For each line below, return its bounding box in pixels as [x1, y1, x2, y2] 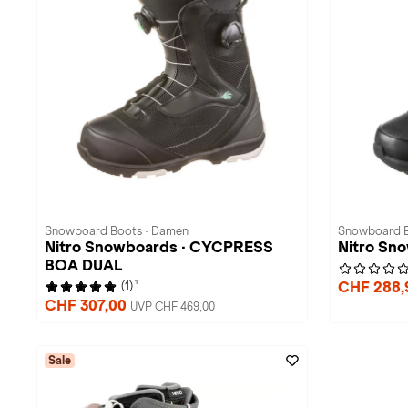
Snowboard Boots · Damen [45, 225, 189, 238]
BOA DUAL [45, 257, 122, 274]
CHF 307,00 [45, 297, 130, 314]
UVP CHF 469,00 [130, 301, 215, 313]
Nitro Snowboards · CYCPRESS [45, 239, 273, 256]
